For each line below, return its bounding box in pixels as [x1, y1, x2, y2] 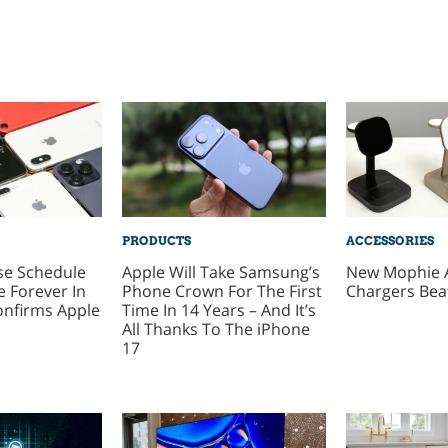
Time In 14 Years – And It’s [121, 298, 316, 321]
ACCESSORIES [345, 232, 434, 248]
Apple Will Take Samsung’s [121, 260, 320, 283]
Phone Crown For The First [121, 279, 322, 302]
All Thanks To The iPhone [121, 317, 310, 340]
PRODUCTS [121, 232, 191, 248]
